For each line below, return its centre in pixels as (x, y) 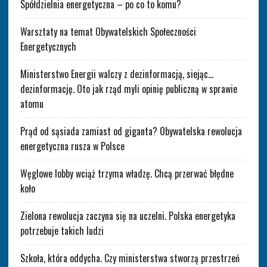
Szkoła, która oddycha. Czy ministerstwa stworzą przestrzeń (130, 258)
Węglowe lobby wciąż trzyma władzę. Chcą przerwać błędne (127, 174)
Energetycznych (48, 47)
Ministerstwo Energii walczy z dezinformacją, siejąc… (117, 74)
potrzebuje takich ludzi (62, 231)
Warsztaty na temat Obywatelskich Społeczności (108, 32)
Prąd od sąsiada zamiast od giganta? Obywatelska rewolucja (131, 131)
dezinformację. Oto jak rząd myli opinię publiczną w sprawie (128, 89)
